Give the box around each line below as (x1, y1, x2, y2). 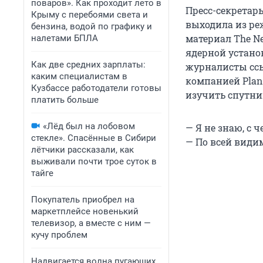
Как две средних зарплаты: (31, 59, 146, 70)
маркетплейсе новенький (31, 206, 139, 217)
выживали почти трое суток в (31, 156, 157, 167)
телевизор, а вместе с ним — (31, 218, 151, 228)
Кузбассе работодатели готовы (31, 83, 161, 93)
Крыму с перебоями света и (31, 9, 148, 20)
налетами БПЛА (31, 33, 98, 43)
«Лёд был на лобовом (43, 121, 135, 131)
